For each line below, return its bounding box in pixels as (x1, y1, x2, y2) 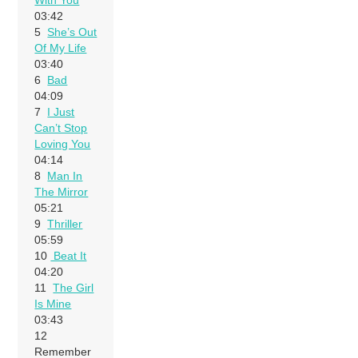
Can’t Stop (34, 121, 88, 134)
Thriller (47, 217, 83, 230)
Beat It (50, 249, 87, 262)
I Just (47, 105, 75, 118)
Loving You (34, 137, 91, 150)
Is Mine (34, 296, 72, 310)
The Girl (53, 280, 94, 294)
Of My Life (34, 41, 87, 54)
